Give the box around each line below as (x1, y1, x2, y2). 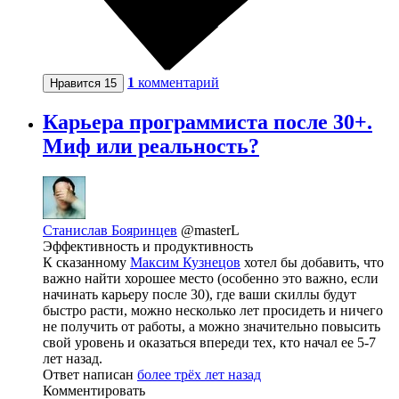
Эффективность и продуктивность (43, 239, 253, 255)
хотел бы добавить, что (240, 255, 384, 271)
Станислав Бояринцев (43, 223, 177, 239)
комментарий (138, 75, 219, 91)
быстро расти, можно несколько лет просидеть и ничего (43, 303, 383, 319)
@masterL (181, 223, 240, 239)
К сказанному (43, 255, 130, 271)
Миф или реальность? (43, 134, 259, 159)
